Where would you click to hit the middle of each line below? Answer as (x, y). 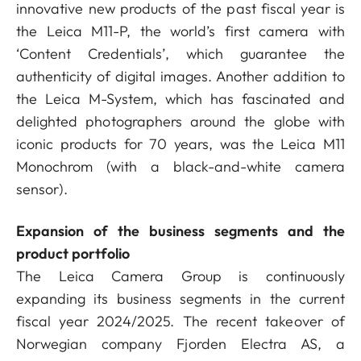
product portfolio (73, 253)
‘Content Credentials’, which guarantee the (180, 54)
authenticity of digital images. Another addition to (180, 76)
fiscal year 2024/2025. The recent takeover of (180, 321)
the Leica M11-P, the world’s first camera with (180, 31)
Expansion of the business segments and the (180, 231)
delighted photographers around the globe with (180, 121)
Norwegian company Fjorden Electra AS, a (180, 344)
